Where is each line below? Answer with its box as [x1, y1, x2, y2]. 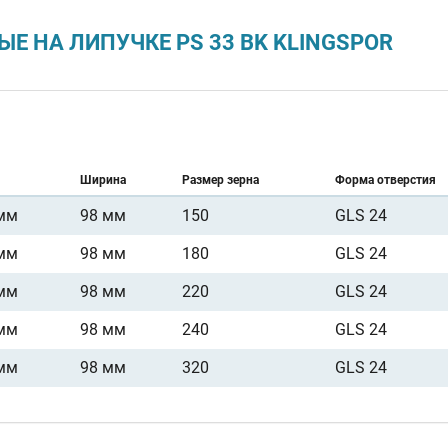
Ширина [80, 172, 126, 187]
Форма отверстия [335, 172, 436, 187]
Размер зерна [182, 172, 259, 187]
